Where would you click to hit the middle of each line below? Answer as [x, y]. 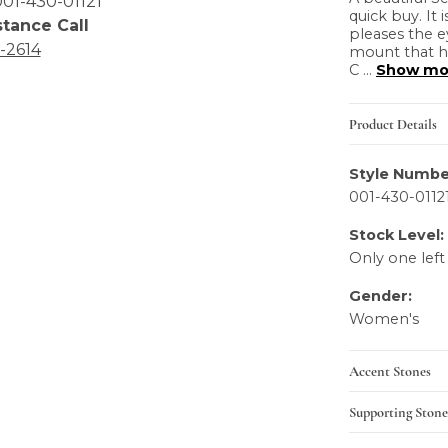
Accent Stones [390, 370]
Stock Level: [396, 235]
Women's [384, 319]
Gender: [380, 296]
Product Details [393, 123]
